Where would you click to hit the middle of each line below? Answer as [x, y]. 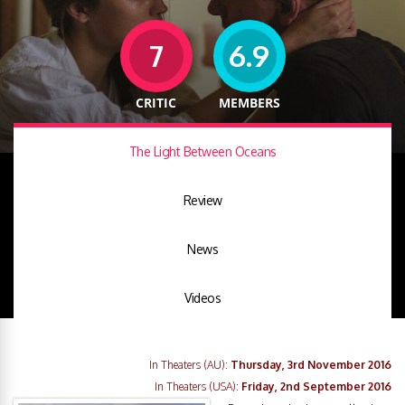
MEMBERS [249, 103]
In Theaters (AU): [190, 365]
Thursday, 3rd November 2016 [311, 365]
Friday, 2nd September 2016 [316, 386]
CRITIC [156, 103]
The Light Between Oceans [202, 151]
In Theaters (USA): [198, 386]
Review [202, 200]
